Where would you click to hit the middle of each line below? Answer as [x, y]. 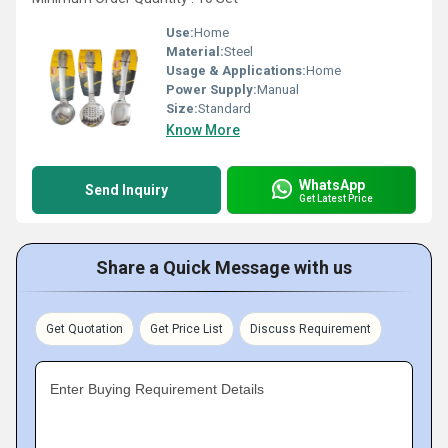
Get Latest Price [336, 198]
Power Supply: [211, 89]
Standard [224, 108]
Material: [195, 51]
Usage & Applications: [236, 70]
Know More [203, 130]
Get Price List [186, 329]
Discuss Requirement [310, 329]
